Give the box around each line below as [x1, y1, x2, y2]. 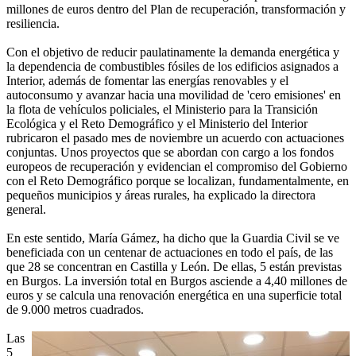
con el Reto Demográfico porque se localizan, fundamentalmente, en [6, 174, 349, 188]
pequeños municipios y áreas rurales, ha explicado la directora [6, 188, 315, 203]
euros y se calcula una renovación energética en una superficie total [6, 288, 342, 303]
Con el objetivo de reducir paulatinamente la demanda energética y [6, 45, 339, 60]
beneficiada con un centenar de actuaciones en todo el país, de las [6, 246, 333, 260]
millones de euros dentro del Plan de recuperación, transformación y [6, 2, 346, 17]
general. [6, 203, 46, 217]
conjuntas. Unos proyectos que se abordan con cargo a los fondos [6, 145, 334, 160]
